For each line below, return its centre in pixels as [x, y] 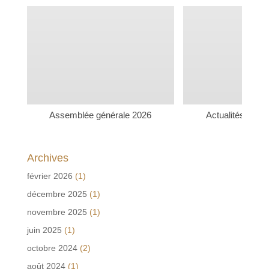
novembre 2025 [57, 212]
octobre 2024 [52, 248]
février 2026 [50, 176]
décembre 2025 [57, 194]
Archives [47, 158]
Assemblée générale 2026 [101, 115]
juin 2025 [44, 230]
